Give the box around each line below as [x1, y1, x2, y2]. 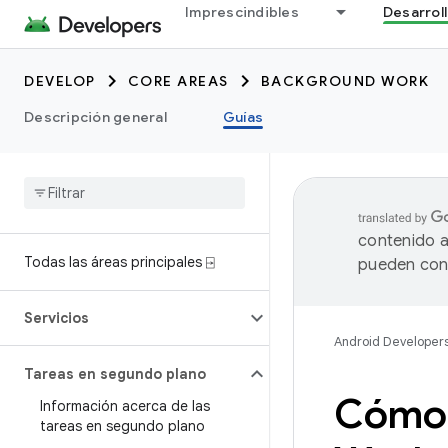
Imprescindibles [185, 3, 299, 21]
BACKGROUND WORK [260, 72, 429, 90]
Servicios [24, 309, 89, 327]
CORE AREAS [127, 72, 229, 90]
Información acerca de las [40, 397, 210, 415]
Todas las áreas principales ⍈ [24, 253, 214, 271]
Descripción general [24, 108, 167, 126]
